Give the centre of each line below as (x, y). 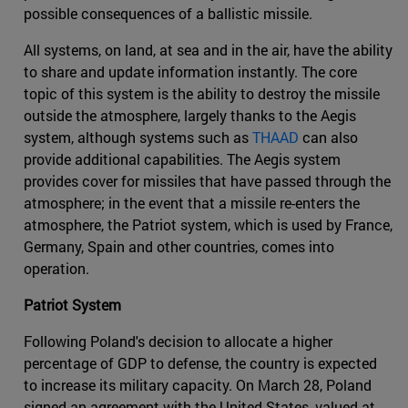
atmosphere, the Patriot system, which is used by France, (208, 224)
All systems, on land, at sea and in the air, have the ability (208, 49)
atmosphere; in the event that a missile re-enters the (192, 202)
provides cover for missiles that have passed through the (207, 180)
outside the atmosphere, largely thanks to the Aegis (190, 115)
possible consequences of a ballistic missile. (168, 13)
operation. (56, 268)
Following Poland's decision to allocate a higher (178, 341)
